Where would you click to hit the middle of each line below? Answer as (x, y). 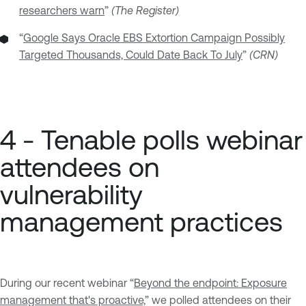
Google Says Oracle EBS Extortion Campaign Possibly (154, 38)
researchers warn (62, 11)
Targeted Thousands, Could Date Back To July (131, 55)
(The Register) (145, 11)
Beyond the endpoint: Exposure (210, 282)
